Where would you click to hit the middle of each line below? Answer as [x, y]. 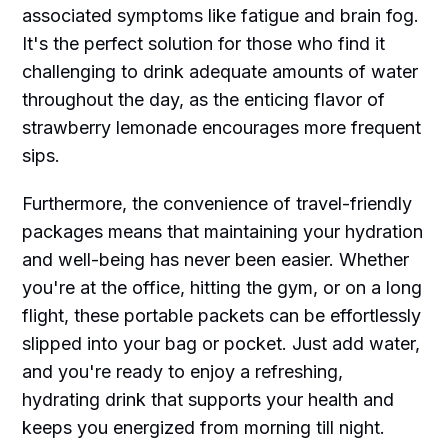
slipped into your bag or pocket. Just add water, [221, 343]
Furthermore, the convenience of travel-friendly [217, 203]
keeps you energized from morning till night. [204, 427]
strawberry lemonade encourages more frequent [222, 127]
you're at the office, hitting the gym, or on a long [222, 287]
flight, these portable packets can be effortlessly [222, 315]
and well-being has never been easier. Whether [216, 259]
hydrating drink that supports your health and [208, 399]
